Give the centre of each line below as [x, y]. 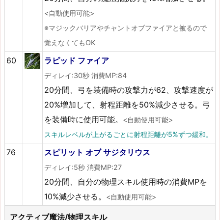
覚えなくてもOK [70, 42]
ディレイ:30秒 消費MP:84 [86, 75]
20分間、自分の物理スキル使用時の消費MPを [126, 181]
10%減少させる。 [75, 196]
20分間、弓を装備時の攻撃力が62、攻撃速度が [129, 90]
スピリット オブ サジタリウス [97, 152]
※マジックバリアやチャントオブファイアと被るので [126, 27]
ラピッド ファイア [77, 60]
